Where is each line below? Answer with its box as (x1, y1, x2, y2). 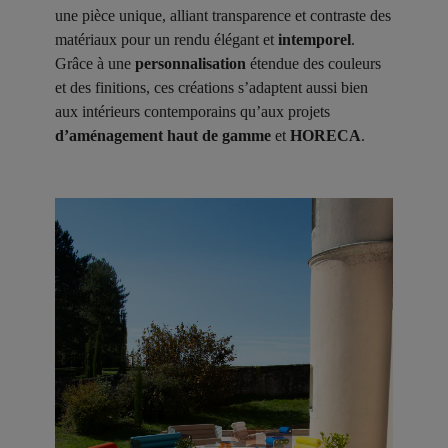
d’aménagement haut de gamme (55, 126, 271, 144)
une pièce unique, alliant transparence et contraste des (55, 6, 391, 24)
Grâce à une (55, 54, 135, 72)
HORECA (290, 126, 361, 144)
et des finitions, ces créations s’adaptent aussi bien (55, 78, 368, 96)
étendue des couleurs (246, 54, 381, 72)
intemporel (278, 30, 351, 48)
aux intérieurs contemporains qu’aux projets (55, 102, 330, 120)
